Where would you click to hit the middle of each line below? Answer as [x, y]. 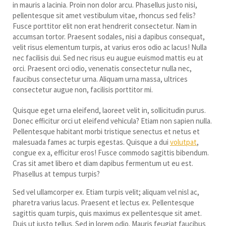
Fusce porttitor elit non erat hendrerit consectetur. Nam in [105, 26]
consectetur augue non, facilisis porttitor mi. [83, 90]
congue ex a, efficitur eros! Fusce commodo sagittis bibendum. [111, 153]
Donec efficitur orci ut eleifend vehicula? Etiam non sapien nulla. [112, 121]
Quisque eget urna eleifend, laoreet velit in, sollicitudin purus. [109, 110]
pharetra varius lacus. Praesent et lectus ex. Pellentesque [103, 203]
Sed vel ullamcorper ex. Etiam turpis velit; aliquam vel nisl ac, [106, 192]
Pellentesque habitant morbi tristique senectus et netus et [106, 132]
